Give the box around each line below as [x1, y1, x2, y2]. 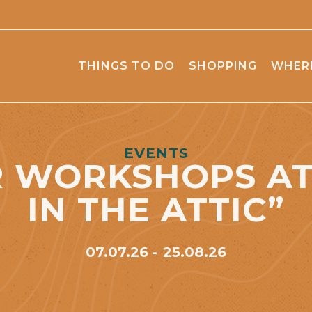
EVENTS [123, 145, 189, 162]
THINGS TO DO [78, 58, 175, 72]
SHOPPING [189, 58, 257, 72]
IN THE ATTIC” [27, 189, 285, 230]
